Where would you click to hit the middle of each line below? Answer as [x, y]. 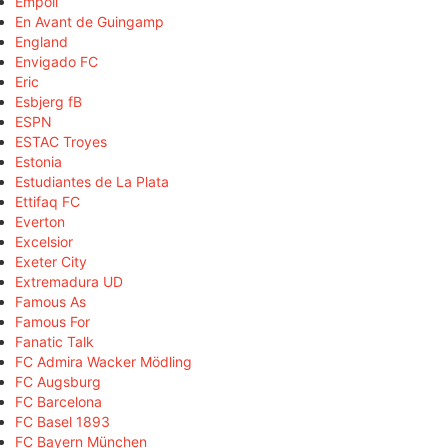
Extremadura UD [69, 282]
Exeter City [51, 262]
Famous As [50, 302]
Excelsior [44, 242]
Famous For [52, 322]
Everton [40, 222]
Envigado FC [56, 62]
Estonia [38, 162]
